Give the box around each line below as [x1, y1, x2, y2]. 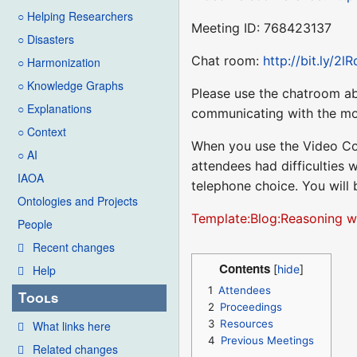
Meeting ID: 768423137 [191, 19, 332, 36]
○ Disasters [18, 31, 74, 48]
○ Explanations [18, 100, 92, 117]
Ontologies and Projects [18, 193, 138, 210]
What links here [33, 317, 111, 334]
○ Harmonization [18, 54, 100, 71]
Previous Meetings [221, 333, 315, 347]
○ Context [18, 124, 66, 140]
